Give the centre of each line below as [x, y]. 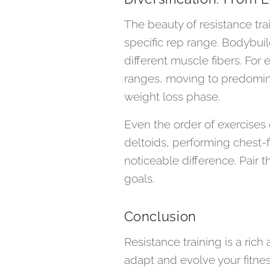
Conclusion [160, 216]
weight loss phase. [172, 96]
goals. [139, 178]
